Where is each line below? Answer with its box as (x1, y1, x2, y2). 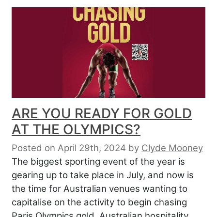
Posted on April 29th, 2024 (12, 142, 126, 154)
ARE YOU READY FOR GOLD (12, 105, 192, 122)
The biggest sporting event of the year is (12, 155, 185, 167)
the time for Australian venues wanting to (12, 183, 187, 194)
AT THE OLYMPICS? (12, 121, 140, 138)
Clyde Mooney (141, 142, 203, 154)
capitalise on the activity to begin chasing (12, 196, 187, 208)
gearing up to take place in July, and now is (12, 169, 194, 181)
